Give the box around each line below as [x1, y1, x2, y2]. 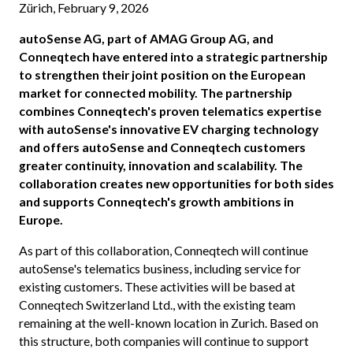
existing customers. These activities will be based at [18, 278, 295, 294]
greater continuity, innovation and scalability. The [18, 158, 303, 173]
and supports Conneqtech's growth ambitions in [18, 194, 294, 210]
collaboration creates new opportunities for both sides [18, 176, 334, 191]
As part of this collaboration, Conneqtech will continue [18, 242, 308, 258]
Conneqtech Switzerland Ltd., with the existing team [18, 296, 295, 312]
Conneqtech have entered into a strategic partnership [18, 49, 328, 65]
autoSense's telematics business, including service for [18, 260, 301, 276]
